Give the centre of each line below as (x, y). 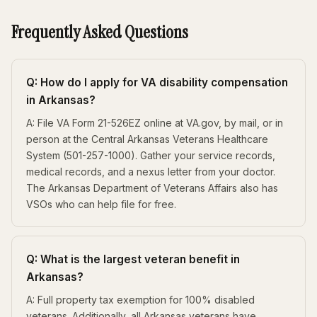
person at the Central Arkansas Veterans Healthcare (147, 139)
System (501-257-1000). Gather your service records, (151, 155)
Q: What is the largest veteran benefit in (133, 259)
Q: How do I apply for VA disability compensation (157, 82)
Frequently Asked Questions (100, 32)
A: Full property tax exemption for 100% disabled (140, 299)
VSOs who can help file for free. (101, 204)
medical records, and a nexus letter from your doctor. (151, 171)
